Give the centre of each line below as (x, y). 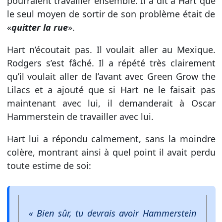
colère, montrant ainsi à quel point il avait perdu (111, 152)
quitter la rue (39, 27)
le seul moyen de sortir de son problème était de (111, 14)
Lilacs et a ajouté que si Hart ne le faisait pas (111, 89)
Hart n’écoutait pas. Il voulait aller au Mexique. (111, 49)
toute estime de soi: (49, 165)
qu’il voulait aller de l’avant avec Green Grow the (111, 76)
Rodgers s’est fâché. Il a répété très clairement (111, 63)
